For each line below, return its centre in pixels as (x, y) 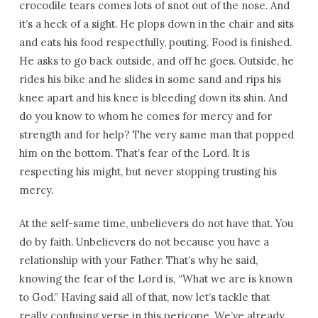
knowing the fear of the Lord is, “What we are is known (155, 279)
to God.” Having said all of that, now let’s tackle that (144, 297)
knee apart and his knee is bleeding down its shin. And (153, 98)
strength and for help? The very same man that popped (156, 135)
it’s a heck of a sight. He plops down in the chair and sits (156, 24)
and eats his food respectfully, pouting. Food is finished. (155, 42)
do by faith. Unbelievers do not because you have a (144, 242)
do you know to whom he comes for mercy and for (145, 116)
